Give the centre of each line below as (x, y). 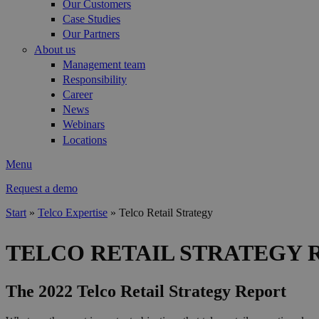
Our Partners (91, 34)
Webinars (84, 125)
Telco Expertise (73, 212)
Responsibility (95, 79)
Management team (104, 64)
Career (78, 95)
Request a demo (42, 188)
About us (55, 49)
